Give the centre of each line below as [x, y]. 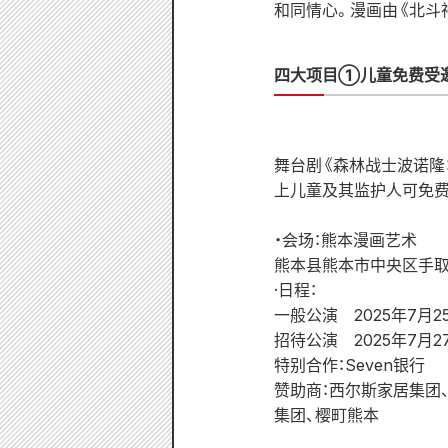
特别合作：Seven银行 [349, 365]
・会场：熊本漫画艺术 [345, 240]
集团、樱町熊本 [326, 415]
